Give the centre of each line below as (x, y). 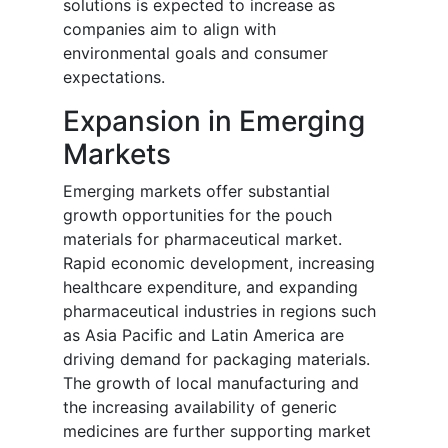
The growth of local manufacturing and (211, 383)
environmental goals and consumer (195, 53)
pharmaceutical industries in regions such (219, 311)
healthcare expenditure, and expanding (210, 287)
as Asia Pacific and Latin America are (203, 335)
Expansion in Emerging (214, 121)
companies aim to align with (169, 29)
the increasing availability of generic (200, 407)
